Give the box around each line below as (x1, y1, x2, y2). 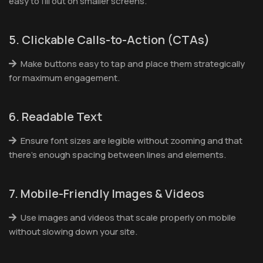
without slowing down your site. (9, 225, 137, 238)
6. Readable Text (9, 108, 102, 124)
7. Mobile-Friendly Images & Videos (9, 185, 204, 201)
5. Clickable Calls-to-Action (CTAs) (9, 31, 210, 48)
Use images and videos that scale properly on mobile (21, 211, 236, 224)
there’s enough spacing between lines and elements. (9, 148, 226, 161)
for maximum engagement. (9, 71, 120, 84)
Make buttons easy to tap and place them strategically (21, 57, 245, 70)
